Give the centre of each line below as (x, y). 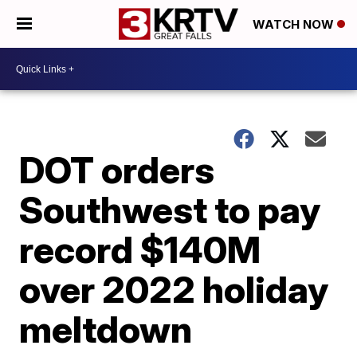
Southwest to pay (170, 210)
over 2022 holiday (174, 289)
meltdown (106, 329)
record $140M (140, 249)
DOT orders (117, 170)
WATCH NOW (295, 25)
